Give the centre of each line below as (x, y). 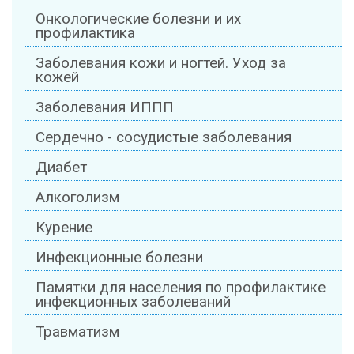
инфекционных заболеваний (133, 302)
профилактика (85, 34)
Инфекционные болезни (119, 258)
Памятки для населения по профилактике (181, 288)
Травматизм (77, 332)
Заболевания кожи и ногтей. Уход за (161, 64)
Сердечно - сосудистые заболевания (164, 138)
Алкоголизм (77, 198)
